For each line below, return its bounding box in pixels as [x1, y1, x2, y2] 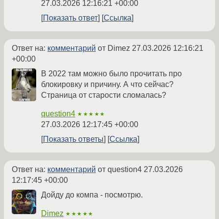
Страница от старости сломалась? [41, 90, 166, 99]
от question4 [96, 165, 144, 174]
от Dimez [96, 44, 132, 52]
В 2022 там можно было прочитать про [41, 69, 182, 78]
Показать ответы [43, 134, 104, 143]
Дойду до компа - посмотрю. [41, 190, 143, 199]
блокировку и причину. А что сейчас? [41, 80, 174, 88]
